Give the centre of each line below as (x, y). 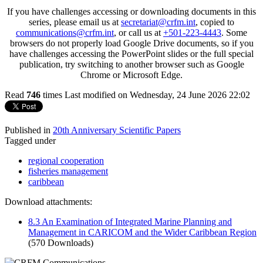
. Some (234, 32)
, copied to (215, 22)
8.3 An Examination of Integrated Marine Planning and (130, 221)
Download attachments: (48, 201)
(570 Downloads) (61, 242)
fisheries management (68, 171)
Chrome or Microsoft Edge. (131, 75)
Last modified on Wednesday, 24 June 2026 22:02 (157, 95)
